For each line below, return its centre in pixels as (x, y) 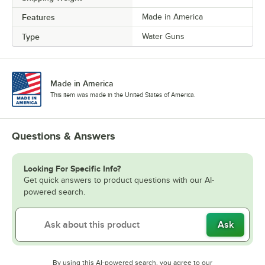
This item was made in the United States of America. (123, 94)
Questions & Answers (64, 136)
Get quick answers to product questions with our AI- (119, 180)
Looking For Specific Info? (72, 168)
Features (38, 17)
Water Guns (163, 36)
